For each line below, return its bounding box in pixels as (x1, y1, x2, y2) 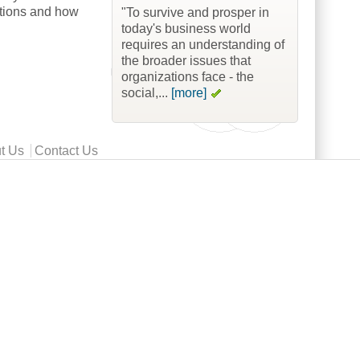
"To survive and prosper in (121, 6, 269, 20)
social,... (121, 86, 171, 100)
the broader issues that (121, 54, 251, 68)
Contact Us (35, 143, 98, 157)
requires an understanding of (121, 38, 284, 52)
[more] (170, 86, 207, 100)
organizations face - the (121, 70, 254, 84)
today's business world (121, 22, 251, 36)
